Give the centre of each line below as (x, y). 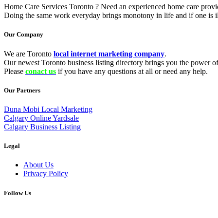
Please (15, 71)
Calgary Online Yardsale (41, 118)
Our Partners (22, 90)
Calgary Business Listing (42, 127)
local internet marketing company (109, 54)
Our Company (24, 35)
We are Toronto (29, 54)
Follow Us (18, 193)
